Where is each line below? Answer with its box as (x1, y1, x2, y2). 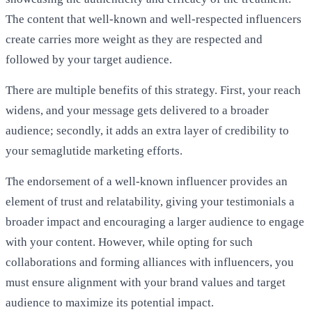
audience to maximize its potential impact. (6, 296, 214, 310)
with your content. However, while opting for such (6, 235, 253, 249)
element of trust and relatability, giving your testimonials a (6, 195, 295, 209)
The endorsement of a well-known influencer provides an (6, 175, 288, 189)
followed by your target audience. (6, 52, 172, 66)
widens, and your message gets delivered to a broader (6, 103, 269, 117)
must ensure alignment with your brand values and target (6, 276, 286, 290)
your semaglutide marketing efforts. (6, 143, 182, 157)
